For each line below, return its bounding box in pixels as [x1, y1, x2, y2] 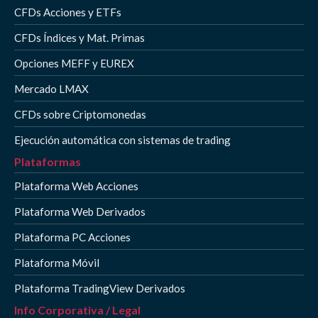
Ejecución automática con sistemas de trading [14, 133, 231, 146]
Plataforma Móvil [14, 256, 99, 269]
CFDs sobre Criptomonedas [14, 107, 146, 121]
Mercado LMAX [14, 82, 89, 95]
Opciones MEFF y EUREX [14, 56, 134, 70]
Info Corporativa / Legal [14, 302, 141, 317]
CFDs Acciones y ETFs [14, 5, 121, 18]
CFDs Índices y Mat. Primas [14, 31, 145, 44]
